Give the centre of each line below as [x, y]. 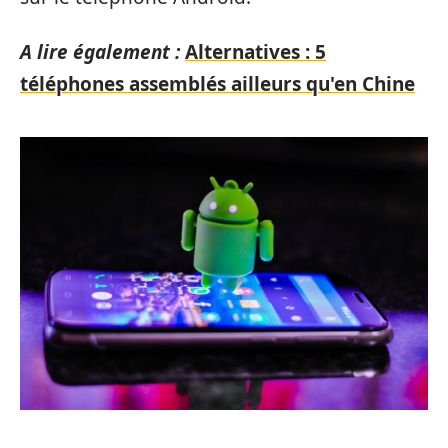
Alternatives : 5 [255, 51]
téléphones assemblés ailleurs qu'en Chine [217, 83]
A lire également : [100, 51]
